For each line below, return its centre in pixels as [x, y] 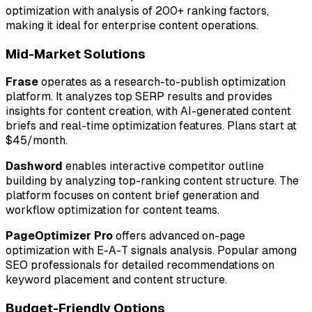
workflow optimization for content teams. [112, 210]
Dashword [34, 166]
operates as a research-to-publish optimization [162, 82]
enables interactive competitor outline [163, 166]
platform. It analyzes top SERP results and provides [139, 97]
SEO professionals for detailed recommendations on [140, 265]
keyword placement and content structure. [116, 280]
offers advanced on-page [179, 236]
